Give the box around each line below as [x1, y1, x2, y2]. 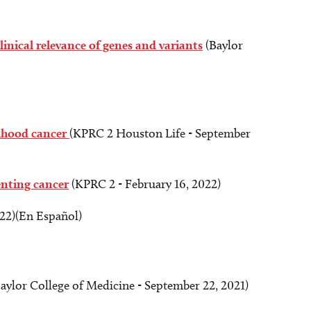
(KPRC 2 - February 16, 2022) [69, 176, 221, 192]
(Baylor [203, 37, 243, 53]
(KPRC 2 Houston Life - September [69, 126, 251, 141]
